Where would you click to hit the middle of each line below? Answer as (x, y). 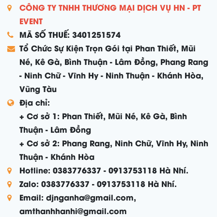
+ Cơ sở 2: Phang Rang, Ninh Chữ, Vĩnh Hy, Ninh (114, 143)
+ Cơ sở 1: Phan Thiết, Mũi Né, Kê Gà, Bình (103, 116)
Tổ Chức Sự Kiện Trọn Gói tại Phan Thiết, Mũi (108, 48)
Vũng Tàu (38, 88)
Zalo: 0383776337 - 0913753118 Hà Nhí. (98, 183)
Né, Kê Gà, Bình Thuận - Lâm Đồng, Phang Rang (114, 61)
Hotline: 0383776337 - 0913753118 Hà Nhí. (104, 170)
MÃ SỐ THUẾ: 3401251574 (70, 34)
